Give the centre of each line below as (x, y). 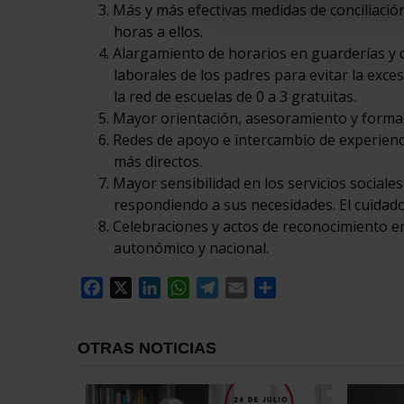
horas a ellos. (158, 32)
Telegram (251, 288)
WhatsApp (224, 288)
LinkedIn (189, 288)
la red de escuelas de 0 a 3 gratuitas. (234, 97)
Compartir (310, 288)
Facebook (135, 288)
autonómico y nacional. (191, 248)
